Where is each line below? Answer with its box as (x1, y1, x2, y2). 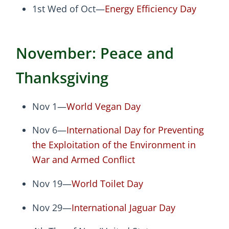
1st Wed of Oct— (32, 3, 105, 15)
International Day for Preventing (66, 124, 204, 136)
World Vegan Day (66, 100, 141, 112)
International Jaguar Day (72, 201, 175, 214)
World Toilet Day (72, 177, 143, 190)
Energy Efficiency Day (105, 3, 196, 15)
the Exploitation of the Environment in (32, 139, 196, 151)
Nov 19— (32, 177, 72, 190)
